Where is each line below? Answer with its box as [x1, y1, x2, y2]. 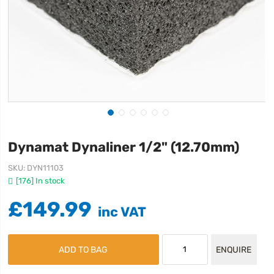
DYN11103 [27, 163, 64, 172]
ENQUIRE [216, 245, 252, 254]
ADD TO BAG [59, 245, 108, 254]
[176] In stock [16, 176, 65, 185]
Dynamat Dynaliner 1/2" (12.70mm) [8, 139, 240, 155]
